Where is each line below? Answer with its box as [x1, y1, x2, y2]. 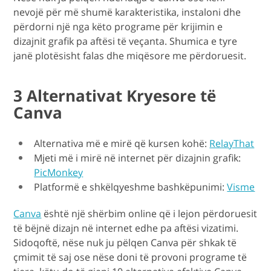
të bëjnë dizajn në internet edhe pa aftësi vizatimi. [13, 221, 239, 235]
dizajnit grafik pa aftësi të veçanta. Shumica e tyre [13, 34, 238, 48]
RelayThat [209, 137, 255, 151]
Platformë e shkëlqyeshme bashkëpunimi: [34, 180, 227, 194]
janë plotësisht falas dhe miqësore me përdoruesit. [13, 49, 247, 63]
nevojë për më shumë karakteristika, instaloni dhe [13, 5, 241, 19]
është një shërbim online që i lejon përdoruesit [41, 207, 258, 221]
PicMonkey [34, 166, 83, 180]
